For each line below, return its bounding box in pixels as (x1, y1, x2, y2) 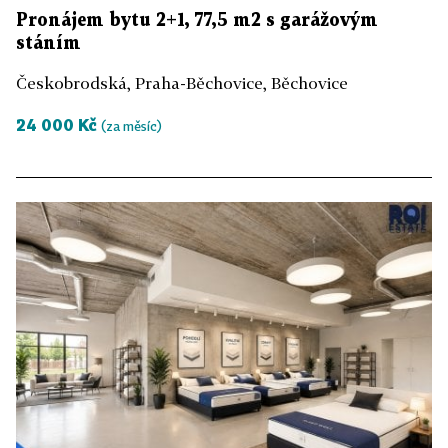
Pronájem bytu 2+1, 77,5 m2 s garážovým (16, 11, 378, 29)
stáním (16, 34, 81, 52)
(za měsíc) (101, 117, 162, 134)
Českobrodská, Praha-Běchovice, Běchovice (16, 72, 348, 93)
